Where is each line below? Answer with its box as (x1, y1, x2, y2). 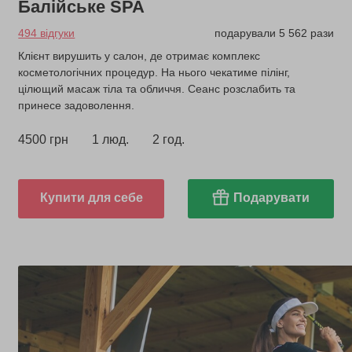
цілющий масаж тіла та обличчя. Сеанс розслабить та (18, 82, 296, 95)
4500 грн (18, 132, 69, 146)
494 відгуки (18, 26, 75, 39)
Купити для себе (39, 190, 143, 204)
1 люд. (92, 132, 130, 146)
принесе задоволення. (18, 98, 135, 112)
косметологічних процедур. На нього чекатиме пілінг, (18, 65, 291, 79)
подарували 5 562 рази (214, 26, 334, 39)
